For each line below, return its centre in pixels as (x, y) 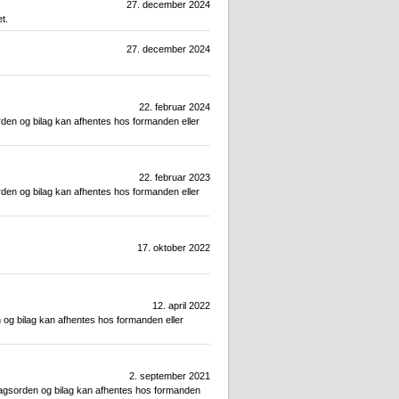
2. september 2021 (170, 376)
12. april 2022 (181, 306)
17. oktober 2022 (174, 248)
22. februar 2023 (175, 178)
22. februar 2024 (175, 107)
